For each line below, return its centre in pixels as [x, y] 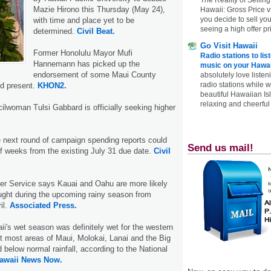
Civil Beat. [96, 31]
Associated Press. [43, 205]
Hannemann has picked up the [87, 64]
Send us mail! [220, 148]
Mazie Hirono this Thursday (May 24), [99, 9]
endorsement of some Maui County [95, 74]
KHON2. [52, 85]
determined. [55, 31]
